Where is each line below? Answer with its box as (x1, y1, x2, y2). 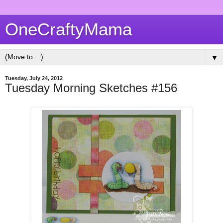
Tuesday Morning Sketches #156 (5, 81, 177, 95)
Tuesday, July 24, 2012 (5, 75, 63, 81)
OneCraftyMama (5, 20, 132, 39)
